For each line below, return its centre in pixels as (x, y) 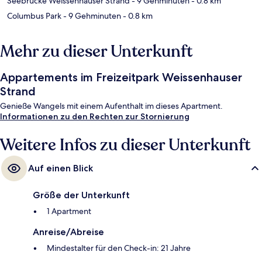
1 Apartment (69, 211)
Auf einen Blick (61, 168)
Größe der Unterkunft (81, 195)
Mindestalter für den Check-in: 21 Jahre (119, 248)
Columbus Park (34, 16)
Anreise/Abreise (68, 232)
